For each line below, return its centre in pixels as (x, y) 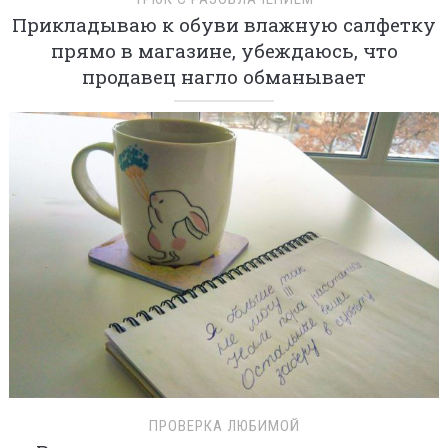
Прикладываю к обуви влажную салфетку (224, 24)
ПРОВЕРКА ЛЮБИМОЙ (224, 426)
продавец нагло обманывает (224, 76)
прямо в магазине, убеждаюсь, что (224, 50)
